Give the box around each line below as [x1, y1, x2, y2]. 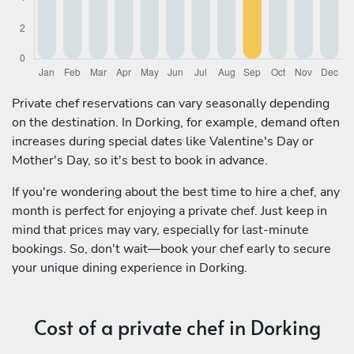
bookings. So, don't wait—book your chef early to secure [12, 239, 331, 258]
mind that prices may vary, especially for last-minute [12, 220, 309, 239]
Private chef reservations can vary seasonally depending [12, 94, 330, 112]
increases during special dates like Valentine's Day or [12, 132, 314, 150]
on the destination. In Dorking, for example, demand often [12, 113, 340, 131]
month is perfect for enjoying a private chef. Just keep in [12, 201, 327, 220]
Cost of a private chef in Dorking [33, 312, 321, 341]
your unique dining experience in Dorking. [12, 258, 247, 277]
